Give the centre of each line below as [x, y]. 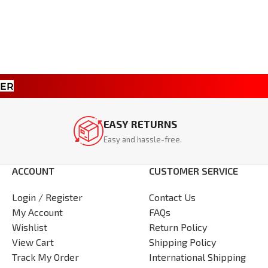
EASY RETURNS [141, 124]
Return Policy [178, 227]
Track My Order [45, 257]
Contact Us [172, 197]
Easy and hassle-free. [143, 139]
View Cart [33, 242]
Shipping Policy [182, 242]
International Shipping [197, 257]
